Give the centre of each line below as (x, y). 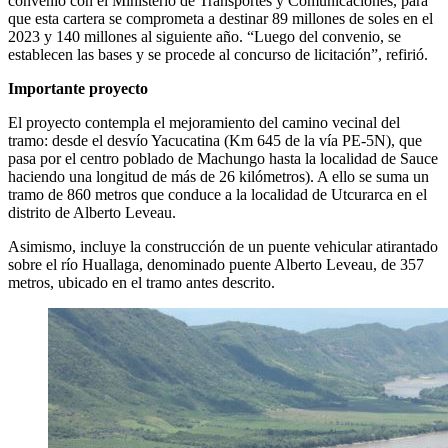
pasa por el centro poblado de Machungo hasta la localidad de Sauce (223, 158)
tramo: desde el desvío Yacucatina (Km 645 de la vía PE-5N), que (215, 140)
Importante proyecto (78, 88)
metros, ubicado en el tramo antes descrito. (141, 282)
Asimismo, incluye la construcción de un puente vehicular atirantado (223, 246)
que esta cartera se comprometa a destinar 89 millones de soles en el (220, 18)
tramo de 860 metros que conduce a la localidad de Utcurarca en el (217, 194)
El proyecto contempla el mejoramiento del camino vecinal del (204, 122)
